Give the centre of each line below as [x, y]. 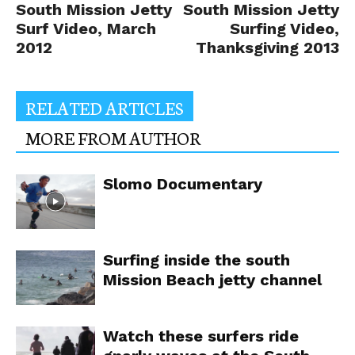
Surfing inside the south [197, 260]
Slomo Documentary [183, 184]
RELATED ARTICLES [105, 107]
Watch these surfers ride [201, 336]
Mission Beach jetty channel [212, 280]
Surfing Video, [284, 29]
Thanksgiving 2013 [267, 48]
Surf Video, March [86, 29]
